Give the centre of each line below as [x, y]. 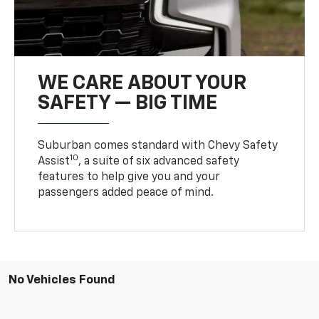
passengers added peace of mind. [126, 193]
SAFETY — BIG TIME [128, 103]
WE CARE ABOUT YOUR [142, 83]
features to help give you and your [129, 177]
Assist [54, 161]
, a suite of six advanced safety [159, 161]
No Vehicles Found [62, 280]
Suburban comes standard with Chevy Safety [158, 146]
